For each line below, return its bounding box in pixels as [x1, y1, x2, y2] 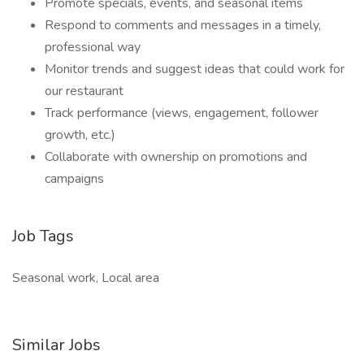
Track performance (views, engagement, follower [45, 104, 318, 122]
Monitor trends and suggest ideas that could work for [45, 60, 344, 78]
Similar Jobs [12, 334, 101, 356]
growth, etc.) [45, 126, 115, 144]
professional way [45, 38, 141, 56]
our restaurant [45, 82, 123, 100]
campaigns [45, 170, 104, 188]
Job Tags [12, 225, 74, 247]
